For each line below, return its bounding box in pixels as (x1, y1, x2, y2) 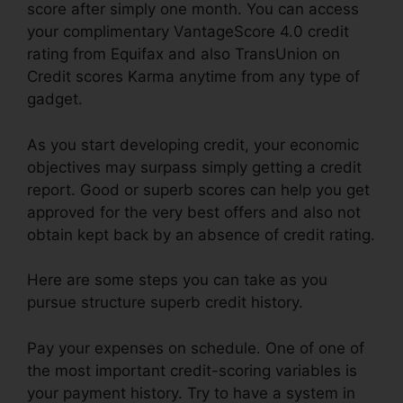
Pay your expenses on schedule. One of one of (27, 338, 364, 357)
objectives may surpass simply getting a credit (27, 157, 362, 176)
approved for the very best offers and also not (27, 202, 361, 221)
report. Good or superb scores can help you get (27, 180, 370, 199)
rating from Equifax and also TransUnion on (27, 45, 340, 64)
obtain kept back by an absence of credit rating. (27, 225, 375, 244)
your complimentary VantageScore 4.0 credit (27, 22, 349, 41)
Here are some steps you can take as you (27, 271, 327, 290)
